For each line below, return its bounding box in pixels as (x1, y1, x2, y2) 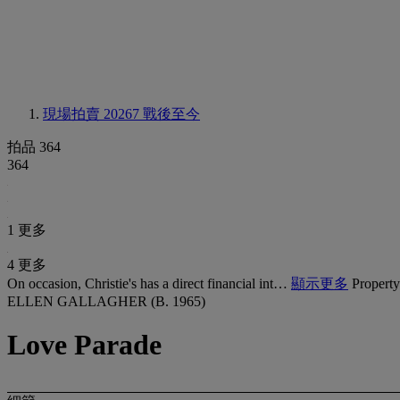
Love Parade (7, 329, 162, 362)
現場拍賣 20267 (43, 106, 143, 121)
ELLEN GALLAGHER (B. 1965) (7, 294, 205, 309)
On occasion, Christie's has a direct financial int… (7, 276, 291, 291)
